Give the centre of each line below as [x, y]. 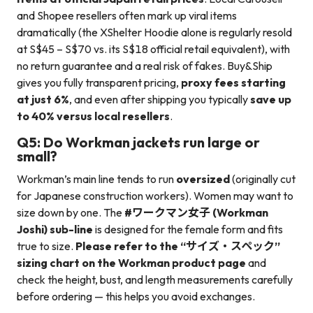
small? [37, 156]
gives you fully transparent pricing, [99, 83]
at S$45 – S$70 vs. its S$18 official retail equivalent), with [153, 49]
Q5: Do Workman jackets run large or [138, 143]
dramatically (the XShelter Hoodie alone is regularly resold [154, 32]
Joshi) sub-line [55, 230]
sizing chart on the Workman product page [131, 263]
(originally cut [263, 179]
